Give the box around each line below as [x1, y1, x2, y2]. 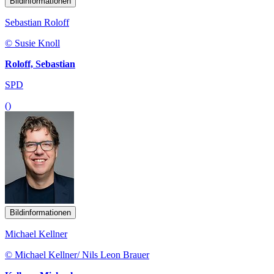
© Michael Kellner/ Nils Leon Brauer [5, 249, 149, 260]
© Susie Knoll [5, 37, 60, 48]
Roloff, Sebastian [5, 58, 75, 69]
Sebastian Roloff [5, 17, 69, 28]
